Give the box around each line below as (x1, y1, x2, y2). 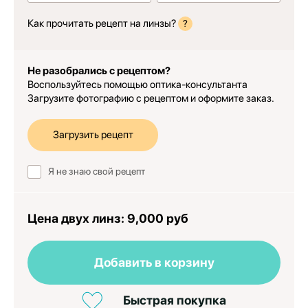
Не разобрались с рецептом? (27, 64, 170, 77)
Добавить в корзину (93, 254, 214, 269)
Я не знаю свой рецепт (48, 165, 145, 177)
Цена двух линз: (27, 210, 127, 225)
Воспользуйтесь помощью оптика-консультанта (27, 78, 247, 91)
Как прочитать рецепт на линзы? (27, 17, 176, 30)
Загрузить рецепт (52, 128, 133, 141)
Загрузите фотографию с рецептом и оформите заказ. (27, 91, 274, 104)
